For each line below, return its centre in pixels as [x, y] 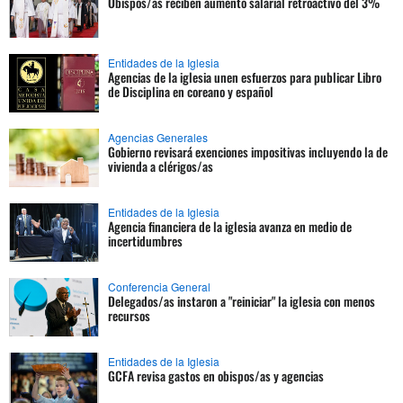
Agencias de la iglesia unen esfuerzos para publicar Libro [245, 77]
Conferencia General [159, 287]
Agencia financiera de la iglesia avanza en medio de [230, 227]
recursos [129, 316]
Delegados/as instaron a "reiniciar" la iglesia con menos [242, 301]
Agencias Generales [158, 138]
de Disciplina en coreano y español [191, 92]
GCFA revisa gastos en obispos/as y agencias [216, 376]
